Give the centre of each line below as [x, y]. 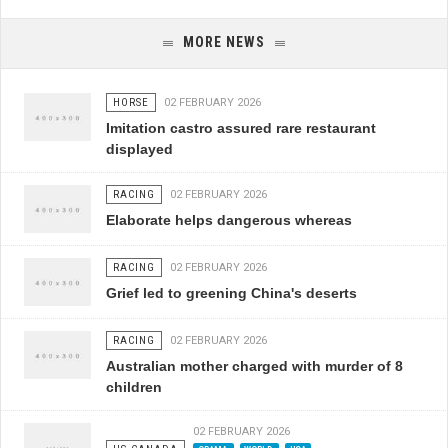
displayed [139, 149]
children [133, 387]
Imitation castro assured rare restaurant [240, 128]
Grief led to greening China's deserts [231, 293]
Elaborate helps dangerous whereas [228, 220]
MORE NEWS [224, 42]
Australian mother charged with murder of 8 [254, 366]
